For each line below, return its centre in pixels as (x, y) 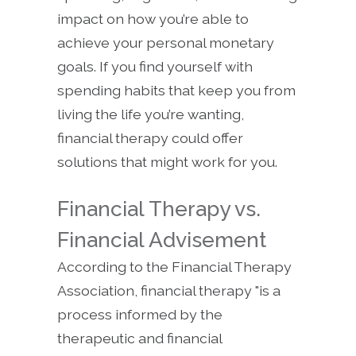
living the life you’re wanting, (151, 114)
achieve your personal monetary (166, 42)
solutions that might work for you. (169, 161)
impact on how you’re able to (153, 18)
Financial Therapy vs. (159, 208)
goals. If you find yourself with (155, 66)
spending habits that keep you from (176, 90)
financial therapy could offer (150, 137)
